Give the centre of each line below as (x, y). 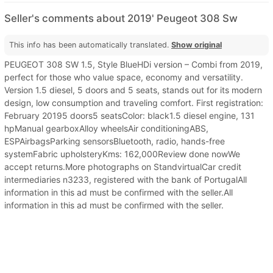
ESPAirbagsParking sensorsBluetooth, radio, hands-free (115, 141)
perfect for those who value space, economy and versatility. (124, 77)
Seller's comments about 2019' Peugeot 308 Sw (121, 18)
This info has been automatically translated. (90, 44)
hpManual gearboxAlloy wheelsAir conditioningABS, (106, 128)
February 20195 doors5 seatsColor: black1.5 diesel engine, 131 (129, 115)
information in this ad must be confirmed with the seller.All (119, 192)
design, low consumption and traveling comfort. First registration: (134, 102)
